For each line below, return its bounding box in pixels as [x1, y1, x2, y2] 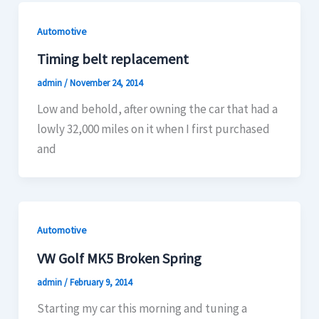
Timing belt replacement [36, 50, 189, 68]
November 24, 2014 [69, 77, 142, 90]
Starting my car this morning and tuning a [36, 300, 247, 316]
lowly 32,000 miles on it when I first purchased [36, 121, 270, 137]
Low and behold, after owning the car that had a [36, 101, 278, 117]
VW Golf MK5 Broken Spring [36, 249, 202, 267]
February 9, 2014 [69, 276, 132, 288]
